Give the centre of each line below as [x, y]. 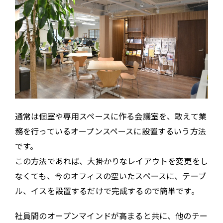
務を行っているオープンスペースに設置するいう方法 [111, 131]
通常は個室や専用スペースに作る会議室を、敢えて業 [111, 116]
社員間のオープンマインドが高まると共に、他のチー [111, 216]
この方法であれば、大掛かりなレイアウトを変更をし [111, 161]
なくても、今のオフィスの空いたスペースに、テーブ [111, 176]
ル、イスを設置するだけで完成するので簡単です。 [107, 191]
